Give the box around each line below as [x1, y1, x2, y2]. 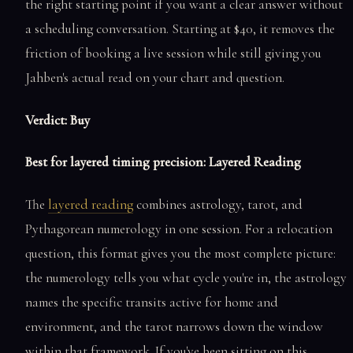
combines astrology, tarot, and [133, 195, 303, 213]
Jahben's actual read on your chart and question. [25, 69, 284, 87]
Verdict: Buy [25, 111, 90, 128]
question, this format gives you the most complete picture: [25, 244, 336, 262]
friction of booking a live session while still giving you [25, 45, 321, 62]
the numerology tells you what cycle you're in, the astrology [25, 269, 347, 286]
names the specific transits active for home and [25, 293, 278, 310]
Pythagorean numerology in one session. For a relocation [25, 220, 333, 237]
